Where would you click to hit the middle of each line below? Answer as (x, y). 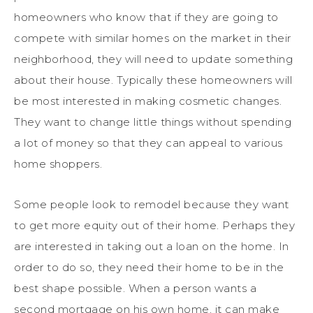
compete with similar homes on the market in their (153, 38)
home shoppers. (58, 163)
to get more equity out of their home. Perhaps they (154, 225)
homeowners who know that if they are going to (146, 17)
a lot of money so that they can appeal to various (148, 143)
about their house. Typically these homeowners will (153, 80)
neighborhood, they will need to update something (153, 59)
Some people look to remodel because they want (152, 204)
